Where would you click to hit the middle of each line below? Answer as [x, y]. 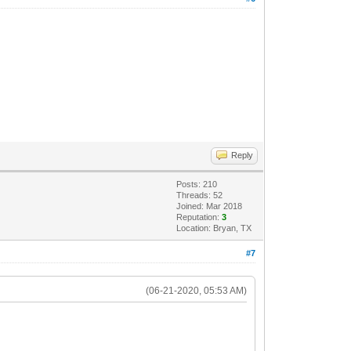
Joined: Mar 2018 [210, 206]
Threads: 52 [200, 195]
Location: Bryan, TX [214, 228]
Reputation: [199, 217]
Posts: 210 [197, 184]
